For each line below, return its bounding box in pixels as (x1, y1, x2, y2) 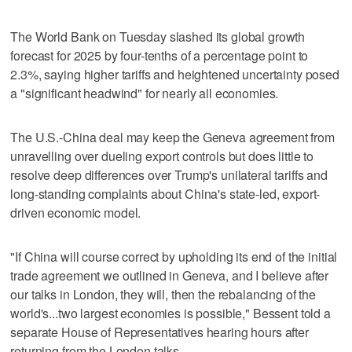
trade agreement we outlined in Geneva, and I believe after (10, 266, 329, 284)
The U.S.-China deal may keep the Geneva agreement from (10, 127, 335, 146)
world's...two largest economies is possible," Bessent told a (10, 303, 331, 322)
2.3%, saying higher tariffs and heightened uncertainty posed (10, 64, 339, 83)
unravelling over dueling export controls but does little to (10, 146, 314, 165)
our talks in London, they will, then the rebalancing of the (10, 284, 317, 303)
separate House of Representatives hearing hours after (10, 322, 309, 341)
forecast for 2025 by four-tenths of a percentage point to (10, 46, 309, 64)
